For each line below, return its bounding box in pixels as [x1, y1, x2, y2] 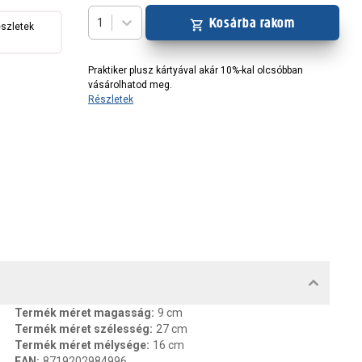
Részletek [88, 94, 133, 105]
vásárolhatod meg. [88, 79, 172, 90]
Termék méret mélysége [15, 339, 146, 351]
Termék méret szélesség [15, 322, 149, 335]
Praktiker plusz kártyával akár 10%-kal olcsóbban [88, 65, 303, 76]
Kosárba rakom [208, 14, 296, 32]
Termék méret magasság [15, 306, 151, 319]
